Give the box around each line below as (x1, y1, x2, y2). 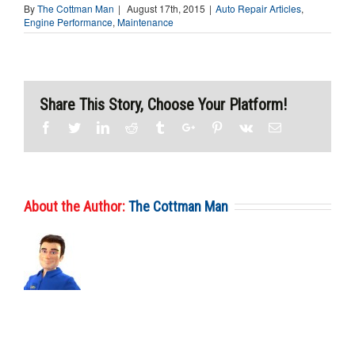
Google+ (194, 120, 239, 133)
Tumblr (166, 120, 202, 133)
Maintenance (117, 14, 174, 29)
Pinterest (223, 120, 265, 133)
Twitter (80, 120, 116, 133)
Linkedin (109, 120, 154, 133)
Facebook (52, 120, 101, 133)
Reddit (137, 120, 170, 133)
